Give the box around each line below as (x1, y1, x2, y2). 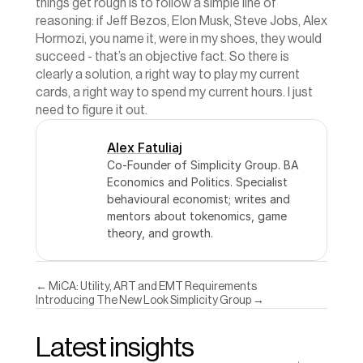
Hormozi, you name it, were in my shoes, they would (36, 32, 322, 45)
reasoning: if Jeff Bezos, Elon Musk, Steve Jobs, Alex (36, 15, 327, 28)
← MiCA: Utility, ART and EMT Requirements (36, 281, 257, 293)
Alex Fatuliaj (107, 139, 182, 156)
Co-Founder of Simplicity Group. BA (107, 158, 299, 172)
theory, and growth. (107, 226, 213, 240)
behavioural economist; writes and (107, 192, 290, 206)
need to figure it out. (36, 104, 147, 117)
